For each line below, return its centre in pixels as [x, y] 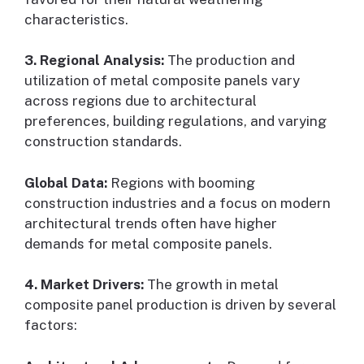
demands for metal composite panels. [148, 243]
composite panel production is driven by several [180, 305]
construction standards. [103, 142]
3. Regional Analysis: [94, 61]
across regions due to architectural [141, 101]
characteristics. [76, 19]
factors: [51, 325]
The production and [230, 61]
